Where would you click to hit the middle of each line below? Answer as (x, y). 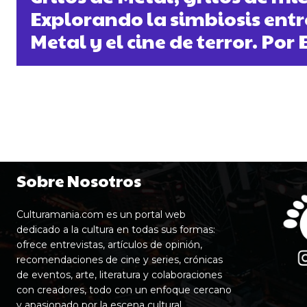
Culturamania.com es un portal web (101, 215)
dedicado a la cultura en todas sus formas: (116, 230)
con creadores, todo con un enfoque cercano (124, 290)
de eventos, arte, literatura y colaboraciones (119, 275)
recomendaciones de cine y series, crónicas (120, 260)
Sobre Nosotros (79, 181)
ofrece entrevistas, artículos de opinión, (109, 245)
